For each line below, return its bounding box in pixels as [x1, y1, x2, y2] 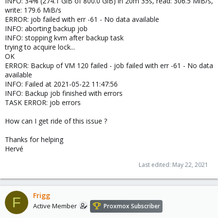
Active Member [33, 201, 77, 211]
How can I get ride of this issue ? [5, 116, 107, 126]
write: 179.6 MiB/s [5, 5, 61, 15]
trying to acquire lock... [5, 42, 75, 52]
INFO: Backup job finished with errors [5, 89, 123, 98]
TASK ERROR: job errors [5, 98, 81, 107]
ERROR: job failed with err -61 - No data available [5, 15, 159, 24]
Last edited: [139, 161, 172, 169]
